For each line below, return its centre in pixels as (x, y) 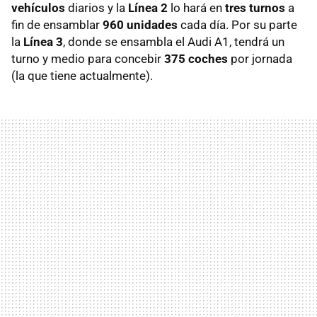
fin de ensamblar (56, 25)
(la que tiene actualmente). (82, 76)
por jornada (260, 59)
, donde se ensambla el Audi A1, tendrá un (174, 42)
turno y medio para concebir (88, 59)
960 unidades (139, 25)
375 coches (196, 59)
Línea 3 (43, 42)
